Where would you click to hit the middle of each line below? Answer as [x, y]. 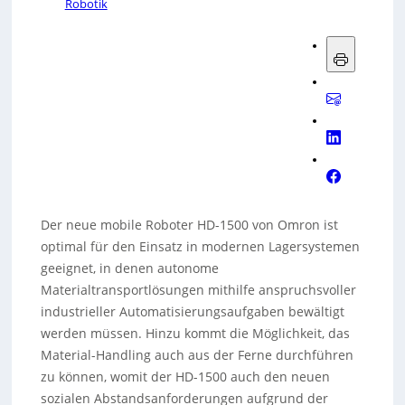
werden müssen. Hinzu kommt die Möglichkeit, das [195, 333]
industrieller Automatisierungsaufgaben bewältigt [192, 311]
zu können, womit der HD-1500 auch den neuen [185, 377]
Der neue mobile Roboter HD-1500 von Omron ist [189, 225]
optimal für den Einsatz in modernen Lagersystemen [200, 246]
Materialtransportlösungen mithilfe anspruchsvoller [198, 290]
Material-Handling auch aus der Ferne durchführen [197, 355]
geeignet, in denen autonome [129, 268]
